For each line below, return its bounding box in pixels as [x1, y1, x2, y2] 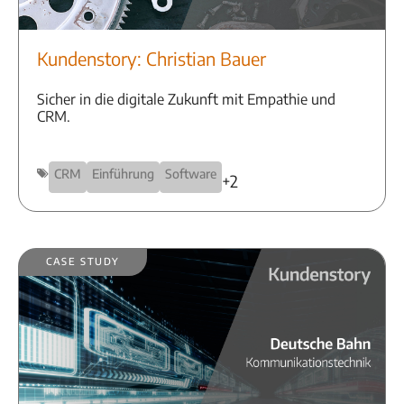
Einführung [92, 165, 154, 181]
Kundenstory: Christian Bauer [37, 46, 266, 69]
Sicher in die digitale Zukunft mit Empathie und [37, 89, 335, 108]
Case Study [46, 250, 120, 269]
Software [165, 165, 216, 181]
